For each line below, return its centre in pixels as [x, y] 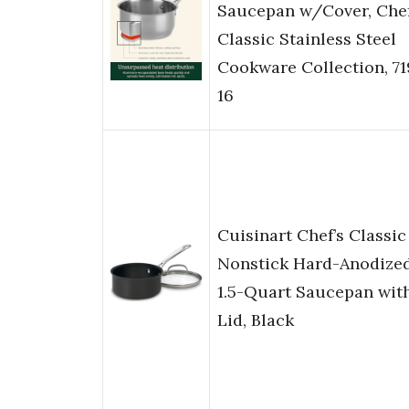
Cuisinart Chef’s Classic [312, 236]
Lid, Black [256, 320]
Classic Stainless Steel [307, 39]
